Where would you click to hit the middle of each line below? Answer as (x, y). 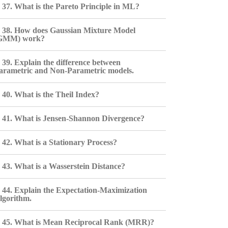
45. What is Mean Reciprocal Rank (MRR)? (78, 222)
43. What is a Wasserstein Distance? (63, 166)
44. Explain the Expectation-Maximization (74, 190)
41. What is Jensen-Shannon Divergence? (73, 118)
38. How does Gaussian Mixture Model (68, 30)
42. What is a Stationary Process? (59, 142)
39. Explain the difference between (61, 62)
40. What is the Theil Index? (50, 94)
